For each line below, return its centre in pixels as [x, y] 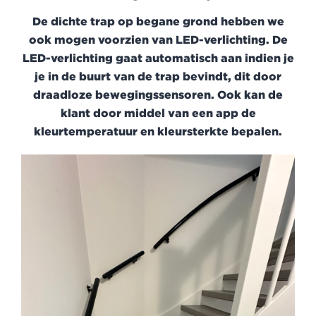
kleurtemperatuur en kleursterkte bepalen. [158, 132]
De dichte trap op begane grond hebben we [158, 22]
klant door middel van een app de [158, 113]
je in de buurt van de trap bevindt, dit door [158, 77]
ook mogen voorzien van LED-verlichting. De [158, 40]
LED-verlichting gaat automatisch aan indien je [158, 58]
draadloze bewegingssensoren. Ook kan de [158, 95]
